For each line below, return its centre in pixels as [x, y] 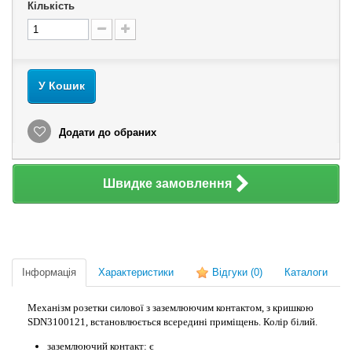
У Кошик [62, 86]
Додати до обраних [106, 132]
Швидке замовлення [167, 183]
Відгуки [230, 272]
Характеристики [136, 272]
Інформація [49, 272]
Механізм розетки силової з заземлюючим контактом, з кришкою [170, 308]
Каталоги [306, 272]
